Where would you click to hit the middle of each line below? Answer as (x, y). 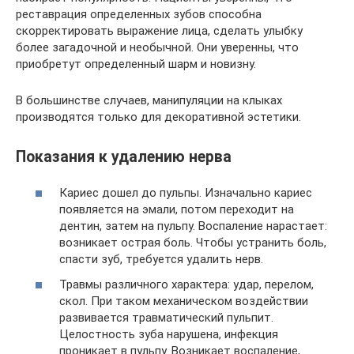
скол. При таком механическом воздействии (184, 301)
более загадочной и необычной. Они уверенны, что (157, 47)
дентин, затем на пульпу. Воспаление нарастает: (193, 226)
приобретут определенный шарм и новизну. (136, 64)
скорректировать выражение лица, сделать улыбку (159, 30)
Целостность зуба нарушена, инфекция (169, 334)
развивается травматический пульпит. (166, 317)
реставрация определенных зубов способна (139, 14)
